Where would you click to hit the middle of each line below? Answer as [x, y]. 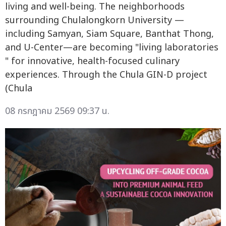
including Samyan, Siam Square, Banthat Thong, [109, 34]
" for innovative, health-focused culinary [92, 61]
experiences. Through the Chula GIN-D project [106, 75]
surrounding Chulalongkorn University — [95, 20]
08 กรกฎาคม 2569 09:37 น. [57, 111]
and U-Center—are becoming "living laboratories [112, 47]
